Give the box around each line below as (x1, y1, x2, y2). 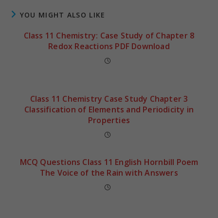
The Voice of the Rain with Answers (40, 167, 178, 178)
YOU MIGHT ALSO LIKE (19, 10, 106, 19)
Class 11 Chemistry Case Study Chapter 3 (30, 93, 188, 104)
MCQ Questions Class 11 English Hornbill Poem (19, 156, 199, 167)
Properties (88, 114, 130, 126)
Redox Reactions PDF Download (48, 40, 170, 52)
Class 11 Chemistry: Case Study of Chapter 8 (23, 30, 195, 41)
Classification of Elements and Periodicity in (24, 104, 194, 115)
